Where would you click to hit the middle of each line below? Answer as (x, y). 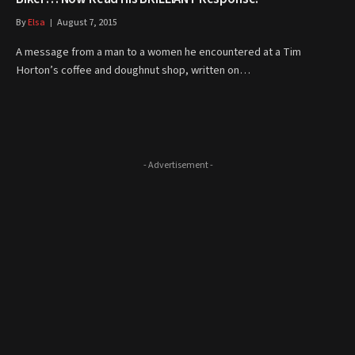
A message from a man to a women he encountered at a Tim (158, 52)
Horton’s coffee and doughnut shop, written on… (133, 70)
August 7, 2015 (87, 23)
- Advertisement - (178, 165)
